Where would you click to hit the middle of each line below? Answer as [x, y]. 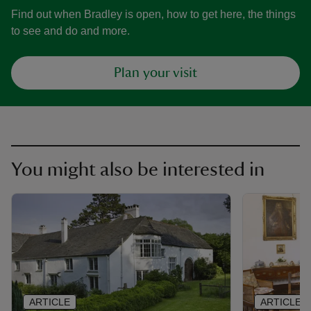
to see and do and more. [70, 31]
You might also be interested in [138, 169]
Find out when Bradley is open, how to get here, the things [153, 14]
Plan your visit [155, 73]
